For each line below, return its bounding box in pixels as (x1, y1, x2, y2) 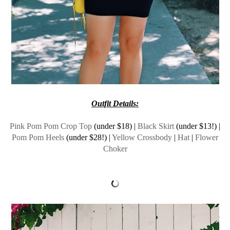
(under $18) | (92, 122, 138, 130)
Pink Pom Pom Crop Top (10, 122, 92, 130)
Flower (195, 133, 218, 142)
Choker (103, 144, 127, 153)
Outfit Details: (91, 99, 139, 108)
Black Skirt (138, 122, 174, 130)
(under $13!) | (174, 122, 220, 130)
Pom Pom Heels (12, 133, 64, 142)
